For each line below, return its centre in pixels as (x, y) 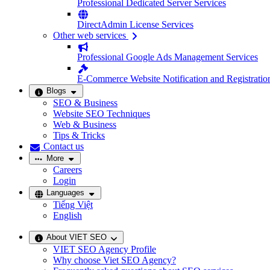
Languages (65, 193)
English (67, 215)
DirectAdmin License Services (135, 24)
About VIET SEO (75, 237)
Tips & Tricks (79, 135)
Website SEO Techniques (102, 113)
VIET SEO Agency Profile (105, 249)
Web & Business (85, 124)
